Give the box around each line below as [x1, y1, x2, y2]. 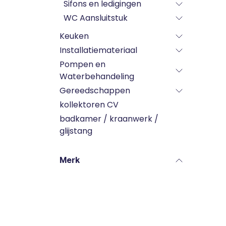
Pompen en [60, 59, 105, 70]
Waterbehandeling [60, 71, 134, 82]
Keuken [60, 30, 89, 42]
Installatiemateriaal [60, 44, 137, 56]
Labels [60, 200, 86, 210]
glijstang [60, 125, 92, 137]
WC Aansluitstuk [64, 12, 128, 24]
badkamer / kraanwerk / [60, 113, 158, 125]
